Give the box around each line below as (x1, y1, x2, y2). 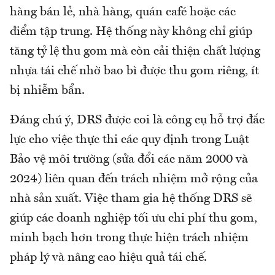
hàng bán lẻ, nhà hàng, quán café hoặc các (10, 6, 236, 19)
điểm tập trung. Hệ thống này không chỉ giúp (10, 26, 252, 39)
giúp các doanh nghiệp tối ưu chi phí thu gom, (10, 212, 257, 225)
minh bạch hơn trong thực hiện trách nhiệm (10, 232, 249, 245)
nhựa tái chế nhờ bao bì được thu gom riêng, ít (10, 65, 259, 78)
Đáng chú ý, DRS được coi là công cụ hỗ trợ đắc (10, 114, 265, 127)
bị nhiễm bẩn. (10, 85, 85, 98)
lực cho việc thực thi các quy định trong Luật (10, 134, 249, 147)
